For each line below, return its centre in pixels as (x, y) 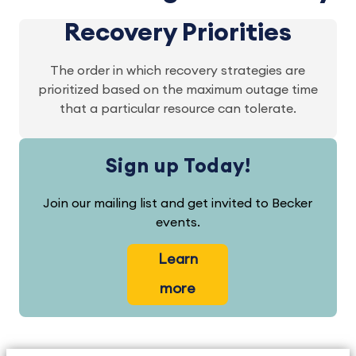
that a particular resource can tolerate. (178, 109)
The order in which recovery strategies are (178, 71)
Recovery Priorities (178, 33)
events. (178, 222)
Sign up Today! (178, 166)
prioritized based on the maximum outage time (178, 90)
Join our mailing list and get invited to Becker (178, 203)
